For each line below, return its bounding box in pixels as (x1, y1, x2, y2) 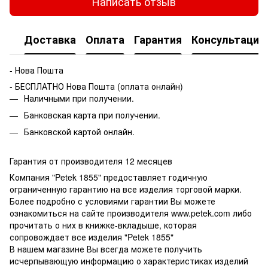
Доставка (24, 32, 76, 48)
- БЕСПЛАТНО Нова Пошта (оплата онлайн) (10, 80, 183, 92)
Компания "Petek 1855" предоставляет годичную (10, 170, 208, 183)
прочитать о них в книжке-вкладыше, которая (10, 218, 197, 231)
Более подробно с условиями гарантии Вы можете (10, 194, 215, 207)
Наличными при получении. (24, 92, 134, 104)
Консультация (191, 32, 265, 48)
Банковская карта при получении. (24, 108, 160, 121)
